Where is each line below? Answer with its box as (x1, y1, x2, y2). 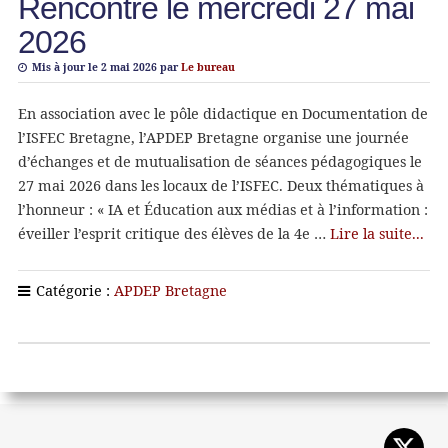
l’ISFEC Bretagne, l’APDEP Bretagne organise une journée (17, 127, 409, 147)
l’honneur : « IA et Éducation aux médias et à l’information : (17, 199, 428, 219)
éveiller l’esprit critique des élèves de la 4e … (17, 223, 330, 243)
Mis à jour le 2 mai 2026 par (28, 59, 181, 74)
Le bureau (180, 59, 235, 74)
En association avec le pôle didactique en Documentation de (17, 103, 428, 123)
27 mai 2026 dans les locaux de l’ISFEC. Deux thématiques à (17, 175, 424, 195)
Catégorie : (31, 280, 114, 300)
